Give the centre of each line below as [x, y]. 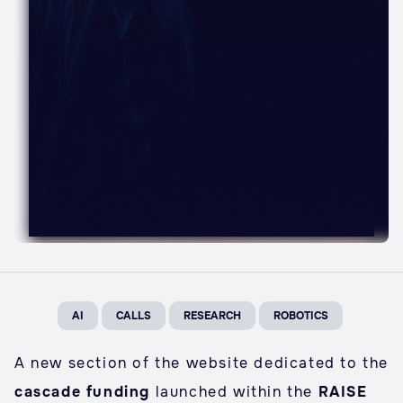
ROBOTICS [300, 316]
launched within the [234, 392]
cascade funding [82, 392]
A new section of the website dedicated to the [202, 363]
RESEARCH [212, 316]
